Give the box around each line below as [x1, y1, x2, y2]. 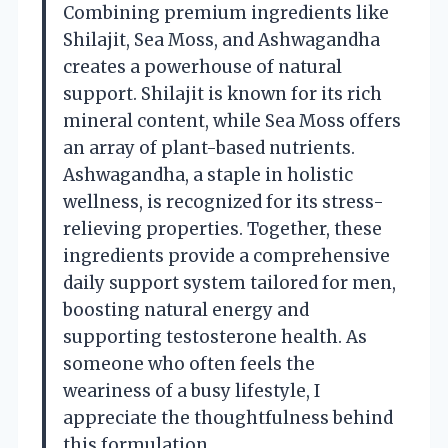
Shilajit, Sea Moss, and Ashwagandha [63, 28, 380, 51]
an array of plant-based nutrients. [63, 136, 355, 159]
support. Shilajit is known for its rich [63, 82, 382, 105]
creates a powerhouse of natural [63, 55, 342, 78]
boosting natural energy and [63, 298, 309, 321]
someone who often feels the [63, 352, 315, 375]
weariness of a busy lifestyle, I [63, 379, 320, 402]
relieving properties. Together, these [63, 217, 382, 240]
